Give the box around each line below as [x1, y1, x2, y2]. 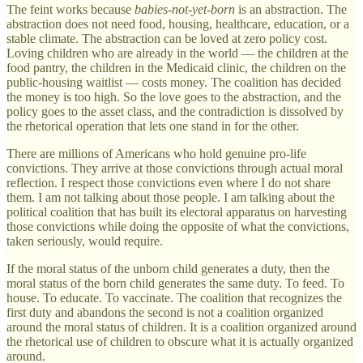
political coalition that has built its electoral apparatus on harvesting [6, 204, 347, 219]
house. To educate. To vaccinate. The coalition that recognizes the [6, 290, 342, 305]
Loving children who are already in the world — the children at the [6, 45, 348, 60]
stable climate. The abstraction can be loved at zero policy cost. [6, 31, 327, 45]
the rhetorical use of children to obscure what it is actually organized [6, 334, 353, 348]
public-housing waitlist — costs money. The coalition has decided [6, 75, 341, 89]
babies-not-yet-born [135, 2, 235, 16]
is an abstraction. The [235, 2, 347, 16]
